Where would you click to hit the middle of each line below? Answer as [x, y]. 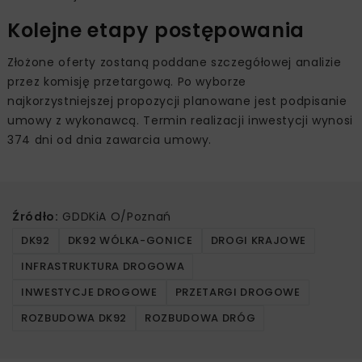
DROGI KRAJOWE [259, 240]
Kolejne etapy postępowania [156, 30]
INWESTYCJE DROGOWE [89, 292]
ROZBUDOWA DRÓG [200, 318]
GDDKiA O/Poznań [115, 216]
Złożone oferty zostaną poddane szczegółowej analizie [175, 62]
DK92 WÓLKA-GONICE [130, 240]
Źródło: [36, 216]
